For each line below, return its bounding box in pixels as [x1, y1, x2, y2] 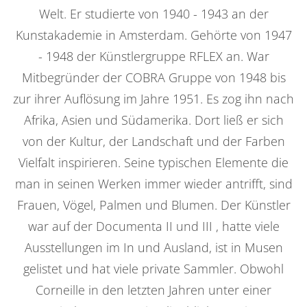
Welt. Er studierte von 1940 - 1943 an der [38, 5, 269, 22]
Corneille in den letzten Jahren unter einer [36, 281, 271, 298]
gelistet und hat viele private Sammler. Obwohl [23, 260, 284, 277]
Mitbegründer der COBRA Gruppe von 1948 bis [21, 69, 286, 86]
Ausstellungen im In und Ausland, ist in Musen [24, 238, 283, 256]
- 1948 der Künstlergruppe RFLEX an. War [38, 47, 269, 64]
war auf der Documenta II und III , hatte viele [27, 217, 280, 234]
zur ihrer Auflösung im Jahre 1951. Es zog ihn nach [13, 90, 294, 107]
